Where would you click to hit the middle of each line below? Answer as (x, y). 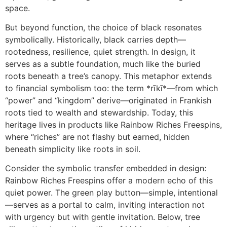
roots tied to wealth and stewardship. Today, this (99, 112)
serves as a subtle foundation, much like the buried (103, 64)
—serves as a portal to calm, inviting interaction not (105, 205)
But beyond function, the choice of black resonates (103, 27)
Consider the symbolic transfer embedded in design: (106, 168)
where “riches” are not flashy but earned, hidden (97, 137)
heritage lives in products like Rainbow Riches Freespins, (113, 125)
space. (17, 8)
